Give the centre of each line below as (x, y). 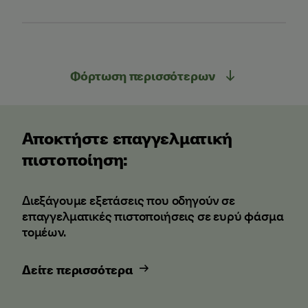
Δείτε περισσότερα (77, 269)
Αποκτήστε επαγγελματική (127, 137)
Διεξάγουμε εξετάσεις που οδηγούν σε (129, 200)
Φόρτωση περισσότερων (144, 75)
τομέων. (44, 231)
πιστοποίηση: (75, 159)
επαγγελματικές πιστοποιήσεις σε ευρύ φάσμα (153, 216)
